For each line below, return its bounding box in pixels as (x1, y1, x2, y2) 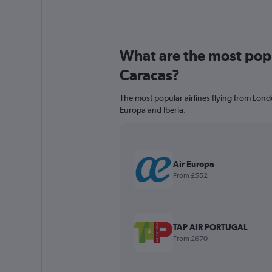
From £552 (172, 171, 208, 180)
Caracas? (119, 66, 180, 83)
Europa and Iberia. (119, 104, 186, 115)
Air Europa (172, 158, 214, 169)
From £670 (172, 234, 208, 243)
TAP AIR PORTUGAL (172, 222, 248, 232)
